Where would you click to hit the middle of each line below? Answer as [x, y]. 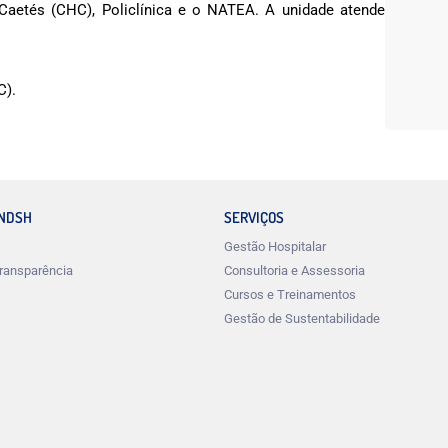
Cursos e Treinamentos [290, 295]
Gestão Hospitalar [275, 247]
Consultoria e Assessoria [294, 271]
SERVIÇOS [254, 218]
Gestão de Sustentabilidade [302, 319]
